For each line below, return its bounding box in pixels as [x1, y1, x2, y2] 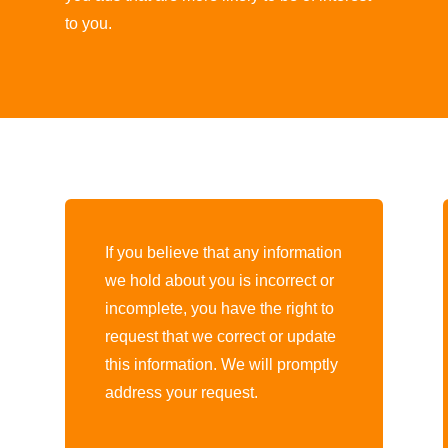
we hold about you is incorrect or [104, 272, 334, 290]
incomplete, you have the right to [104, 300, 334, 318]
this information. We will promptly [104, 356, 338, 374]
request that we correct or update [104, 328, 336, 346]
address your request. [104, 384, 258, 402]
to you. [64, 14, 112, 32]
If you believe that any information [104, 244, 342, 262]
